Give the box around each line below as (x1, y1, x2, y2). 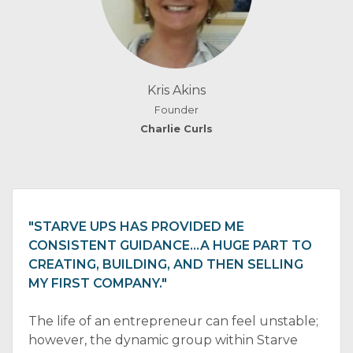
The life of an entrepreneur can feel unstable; (28, 314, 318, 329)
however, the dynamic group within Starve (28, 333, 298, 347)
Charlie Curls (140, 123, 213, 135)
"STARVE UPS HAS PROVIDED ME (28, 219, 244, 234)
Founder (154, 104, 199, 116)
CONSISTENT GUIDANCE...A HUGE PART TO (28, 238, 312, 253)
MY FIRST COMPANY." (28, 276, 167, 291)
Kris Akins (147, 83, 206, 98)
